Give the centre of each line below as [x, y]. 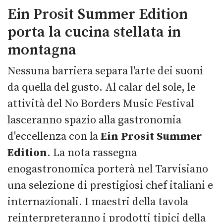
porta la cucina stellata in [94, 32]
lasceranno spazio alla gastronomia [94, 120]
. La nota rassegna [92, 153]
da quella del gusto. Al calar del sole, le [102, 87]
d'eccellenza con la [54, 136]
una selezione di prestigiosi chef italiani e [110, 185]
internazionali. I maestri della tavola [98, 202]
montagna [42, 50]
